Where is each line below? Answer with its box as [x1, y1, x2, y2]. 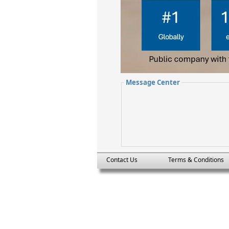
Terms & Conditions [168, 155, 224, 164]
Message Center [125, 78, 180, 87]
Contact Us [106, 155, 138, 164]
